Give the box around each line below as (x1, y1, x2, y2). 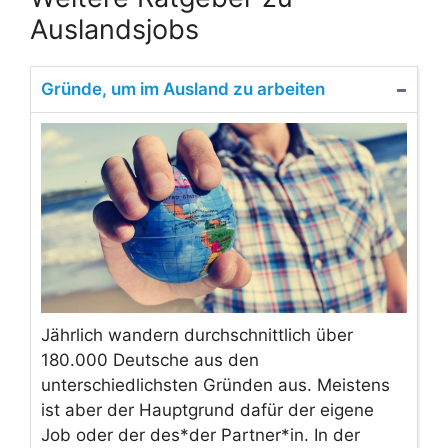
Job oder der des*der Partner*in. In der (41, 424, 360, 445)
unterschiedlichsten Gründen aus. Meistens (41, 374, 390, 395)
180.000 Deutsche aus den (41, 349, 259, 370)
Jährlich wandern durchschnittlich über (41, 324, 353, 345)
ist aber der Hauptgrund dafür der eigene (41, 399, 374, 420)
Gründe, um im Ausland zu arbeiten (41, 78, 325, 99)
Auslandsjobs (30, 12, 199, 46)
